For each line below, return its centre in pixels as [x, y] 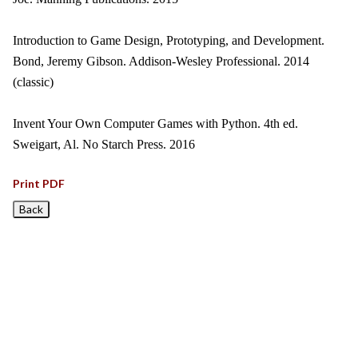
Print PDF [39, 183]
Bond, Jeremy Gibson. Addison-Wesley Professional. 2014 [161, 61]
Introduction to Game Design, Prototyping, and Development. [169, 40]
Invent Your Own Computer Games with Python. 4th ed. [155, 123]
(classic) [33, 82]
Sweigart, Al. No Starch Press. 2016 [104, 144]
